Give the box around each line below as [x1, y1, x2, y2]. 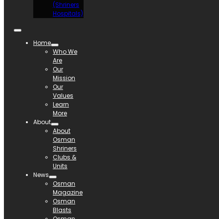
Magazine [53, 188, 83, 197]
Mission [53, 73, 75, 82]
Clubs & [53, 153, 76, 161]
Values [53, 91, 73, 100]
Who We [53, 47, 77, 56]
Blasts [53, 205, 71, 214]
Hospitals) [53, 9, 83, 18]
